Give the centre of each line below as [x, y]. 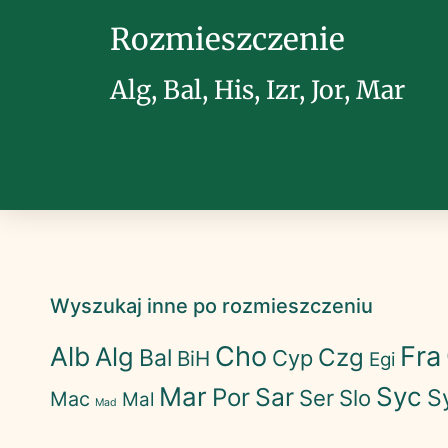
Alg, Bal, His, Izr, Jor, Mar [257, 90]
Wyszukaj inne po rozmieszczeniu [211, 306]
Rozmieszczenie [227, 39]
